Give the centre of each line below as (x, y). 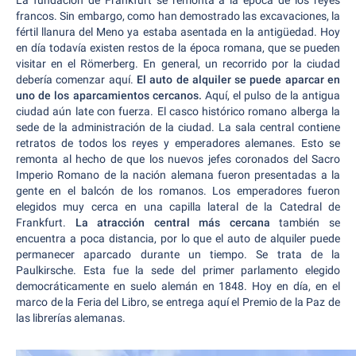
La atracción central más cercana (173, 222)
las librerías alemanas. (71, 318)
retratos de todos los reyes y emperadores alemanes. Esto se (178, 143)
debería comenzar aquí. (76, 79)
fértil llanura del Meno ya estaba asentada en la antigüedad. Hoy (178, 32)
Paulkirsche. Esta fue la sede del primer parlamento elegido (178, 270)
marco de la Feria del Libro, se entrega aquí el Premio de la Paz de (178, 302)
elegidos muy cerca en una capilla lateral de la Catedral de (178, 207)
